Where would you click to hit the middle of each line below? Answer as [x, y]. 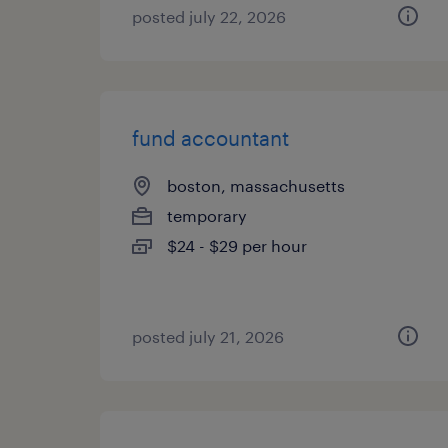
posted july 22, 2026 [209, 16]
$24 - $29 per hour [237, 245]
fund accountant [210, 138]
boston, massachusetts [256, 185]
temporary [207, 215]
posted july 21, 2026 [208, 336]
